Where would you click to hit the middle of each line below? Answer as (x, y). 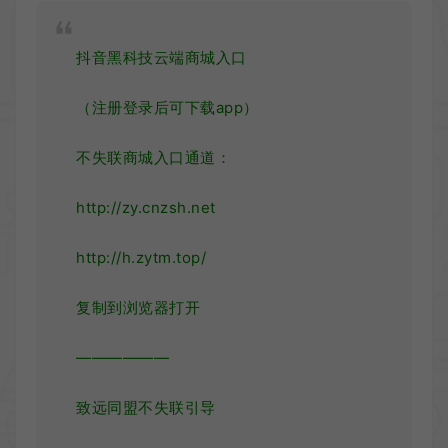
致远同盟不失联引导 (146, 408)
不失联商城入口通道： (153, 158)
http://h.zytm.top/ (141, 258)
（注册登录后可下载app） (167, 108)
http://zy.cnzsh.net (146, 208)
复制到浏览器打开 (138, 308)
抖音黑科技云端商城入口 (161, 58)
